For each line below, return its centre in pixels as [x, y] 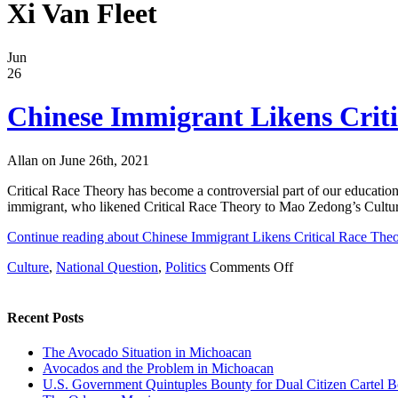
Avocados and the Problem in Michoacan [158, 369]
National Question [107, 267]
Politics [186, 267]
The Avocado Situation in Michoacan [147, 353]
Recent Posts [45, 318]
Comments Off [251, 267]
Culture [28, 267]
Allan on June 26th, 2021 [78, 160]
